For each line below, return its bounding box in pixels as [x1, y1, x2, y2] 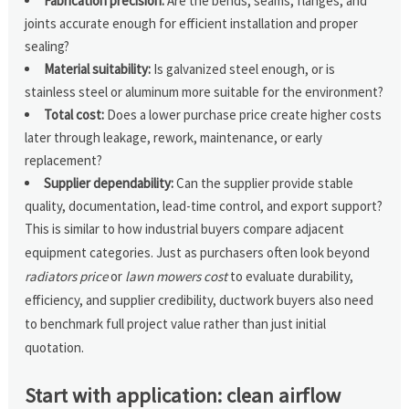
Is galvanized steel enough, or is [151, 59, 336, 78]
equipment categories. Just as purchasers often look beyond [25, 243, 371, 261]
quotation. [25, 338, 85, 356]
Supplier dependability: [44, 173, 174, 192]
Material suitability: [44, 59, 152, 78]
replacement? [25, 151, 103, 169]
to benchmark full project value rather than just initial [25, 314, 327, 332]
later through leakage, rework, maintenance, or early [25, 128, 323, 146]
